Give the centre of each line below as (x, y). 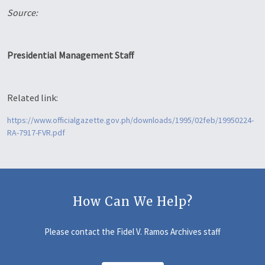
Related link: (33, 98)
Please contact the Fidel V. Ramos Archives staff (132, 232)
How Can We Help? (132, 201)
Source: (22, 12)
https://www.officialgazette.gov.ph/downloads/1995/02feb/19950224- (130, 120)
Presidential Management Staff (70, 55)
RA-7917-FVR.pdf (36, 132)
